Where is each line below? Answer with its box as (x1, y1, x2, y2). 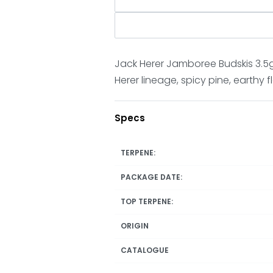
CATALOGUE (121, 244, 169, 255)
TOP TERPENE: (121, 196, 174, 207)
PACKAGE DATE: (121, 171, 183, 182)
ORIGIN (121, 220, 149, 231)
